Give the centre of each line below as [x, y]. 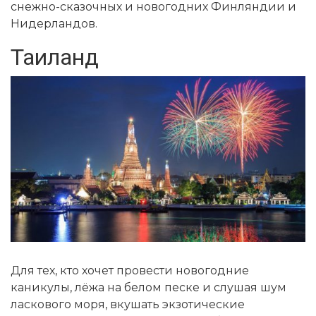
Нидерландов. [54, 23]
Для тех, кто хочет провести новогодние [130, 271]
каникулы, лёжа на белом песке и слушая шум [148, 288]
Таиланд [55, 57]
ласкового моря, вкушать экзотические [128, 305]
